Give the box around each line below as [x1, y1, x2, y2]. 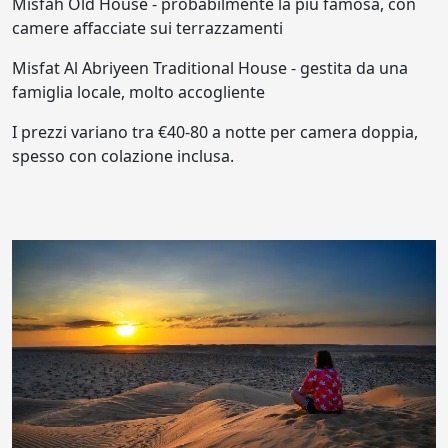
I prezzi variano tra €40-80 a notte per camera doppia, [12, 120, 418, 143]
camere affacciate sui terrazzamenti [12, 16, 283, 39]
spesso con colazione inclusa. [12, 144, 234, 167]
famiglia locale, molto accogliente [12, 80, 265, 103]
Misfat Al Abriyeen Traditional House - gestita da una [12, 56, 408, 79]
